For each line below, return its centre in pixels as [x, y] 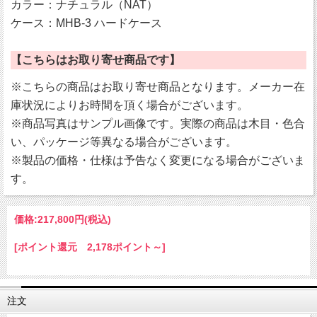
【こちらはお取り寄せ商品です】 [96, 60]
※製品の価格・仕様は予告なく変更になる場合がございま [158, 161]
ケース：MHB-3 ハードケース [86, 23]
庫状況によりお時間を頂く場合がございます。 [129, 105]
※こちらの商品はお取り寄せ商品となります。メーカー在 [158, 87]
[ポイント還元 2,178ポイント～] [90, 247]
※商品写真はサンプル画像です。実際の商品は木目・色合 [158, 124]
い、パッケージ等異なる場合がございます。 [124, 142]
